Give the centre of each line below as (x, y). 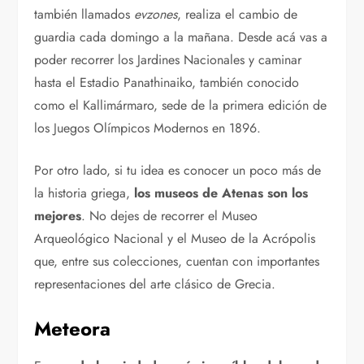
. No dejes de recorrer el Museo (170, 216)
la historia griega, (84, 193)
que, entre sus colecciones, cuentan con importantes (177, 262)
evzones (156, 15)
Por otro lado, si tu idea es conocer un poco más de (178, 171)
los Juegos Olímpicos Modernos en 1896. (148, 128)
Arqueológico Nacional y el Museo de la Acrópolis (175, 239)
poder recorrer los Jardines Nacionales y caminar (168, 60)
